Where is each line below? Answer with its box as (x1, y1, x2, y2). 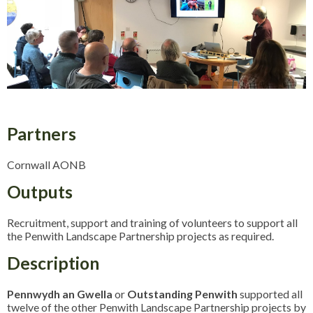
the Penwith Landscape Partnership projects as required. (7, 229, 274, 243)
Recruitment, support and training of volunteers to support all (7, 216, 298, 230)
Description (7, 253, 99, 274)
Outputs (7, 182, 73, 203)
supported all (238, 287, 303, 301)
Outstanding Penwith (127, 287, 238, 301)
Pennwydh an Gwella (7, 287, 112, 301)
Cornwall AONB (7, 158, 86, 172)
